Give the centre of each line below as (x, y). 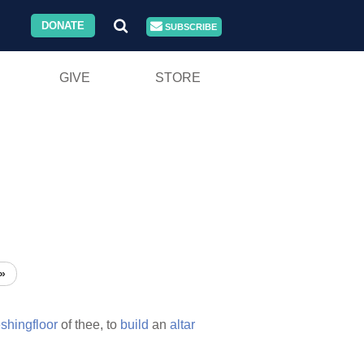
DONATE (63, 26)
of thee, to (89, 325)
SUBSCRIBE (190, 27)
